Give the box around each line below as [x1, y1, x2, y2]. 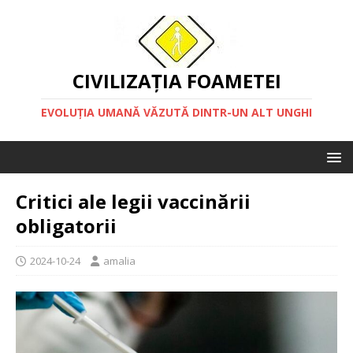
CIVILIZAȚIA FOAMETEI [72, 68, 281, 94]
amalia [103, 254, 136, 268]
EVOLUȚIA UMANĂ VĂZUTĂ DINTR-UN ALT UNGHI [41, 105, 312, 120]
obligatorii [16, 213, 117, 239]
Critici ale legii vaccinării [16, 188, 251, 214]
